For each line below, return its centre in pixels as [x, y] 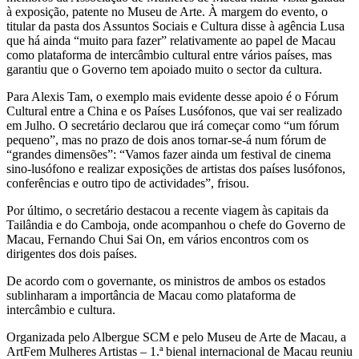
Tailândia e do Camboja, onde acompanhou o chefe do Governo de [176, 224]
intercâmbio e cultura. [61, 309]
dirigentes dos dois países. [72, 253]
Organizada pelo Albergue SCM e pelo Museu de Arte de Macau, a [176, 337]
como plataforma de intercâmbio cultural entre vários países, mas [169, 54]
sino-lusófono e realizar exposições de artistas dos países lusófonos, [176, 168]
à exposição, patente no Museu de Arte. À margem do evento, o [167, 11]
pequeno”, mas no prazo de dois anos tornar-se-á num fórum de [166, 139]
